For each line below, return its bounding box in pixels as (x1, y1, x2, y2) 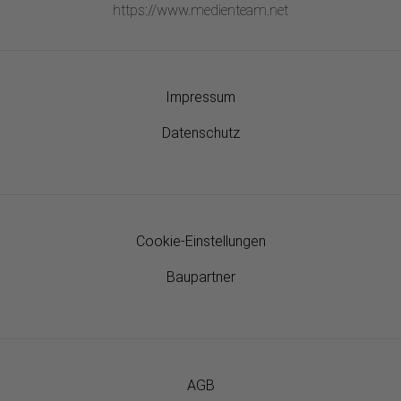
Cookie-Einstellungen (135, 232, 266, 250)
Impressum (166, 88, 235, 106)
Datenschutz (161, 124, 240, 141)
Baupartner (166, 268, 235, 286)
